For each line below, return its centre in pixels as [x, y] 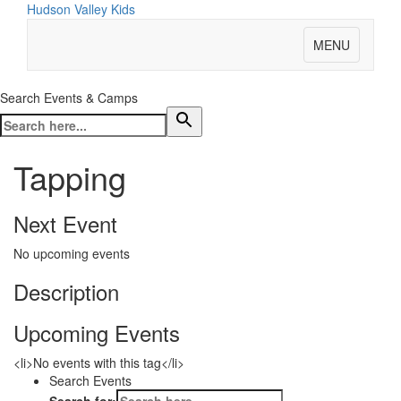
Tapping [70, 177]
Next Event [65, 223]
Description [66, 291]
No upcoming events [72, 253]
